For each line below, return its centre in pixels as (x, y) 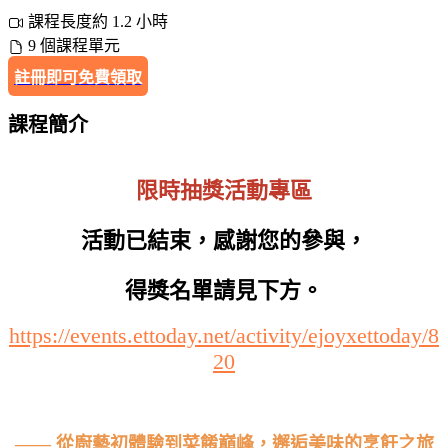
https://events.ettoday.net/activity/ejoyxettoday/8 (224, 335)
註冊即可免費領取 (78, 78)
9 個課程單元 (74, 46)
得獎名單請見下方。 (224, 291)
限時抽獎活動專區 (224, 190)
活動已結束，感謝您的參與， (224, 241)
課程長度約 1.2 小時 (98, 22)
